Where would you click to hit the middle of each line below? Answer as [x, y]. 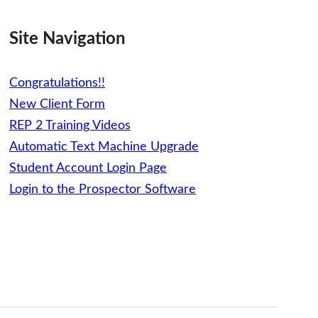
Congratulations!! [57, 83]
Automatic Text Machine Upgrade [104, 147]
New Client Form [57, 104]
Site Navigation [67, 39]
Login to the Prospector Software [103, 190]
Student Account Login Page [88, 168]
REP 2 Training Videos [70, 126]
